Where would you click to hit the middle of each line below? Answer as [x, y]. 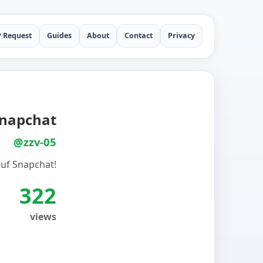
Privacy [181, 36]
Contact [139, 36]
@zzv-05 [35, 142]
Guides [59, 36]
